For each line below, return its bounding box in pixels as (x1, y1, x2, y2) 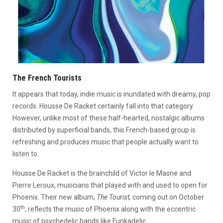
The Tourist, (97, 193, 132, 201)
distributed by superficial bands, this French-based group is (12, 125, 196, 134)
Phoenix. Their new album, (12, 193, 97, 201)
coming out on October (132, 193, 204, 201)
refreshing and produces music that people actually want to (12, 137, 199, 146)
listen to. (12, 149, 39, 158)
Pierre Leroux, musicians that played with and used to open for (12, 181, 208, 189)
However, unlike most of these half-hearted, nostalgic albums (12, 113, 205, 122)
